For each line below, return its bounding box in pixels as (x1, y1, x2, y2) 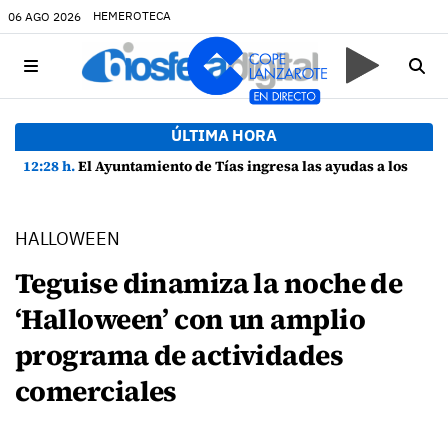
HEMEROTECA (93, 8, 171, 23)
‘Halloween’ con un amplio (15, 300, 366, 338)
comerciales (15, 372, 177, 410)
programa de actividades (15, 336, 344, 374)
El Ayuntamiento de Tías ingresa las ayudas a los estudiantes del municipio (78, 156, 411, 176)
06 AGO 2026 (8, 8, 81, 24)
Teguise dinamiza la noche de (15, 264, 403, 302)
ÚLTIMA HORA (171, 125, 277, 145)
